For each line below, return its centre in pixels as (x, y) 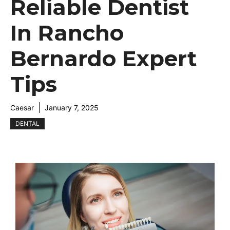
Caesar (22, 108)
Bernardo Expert (103, 59)
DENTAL (27, 123)
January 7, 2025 (72, 108)
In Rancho (67, 33)
